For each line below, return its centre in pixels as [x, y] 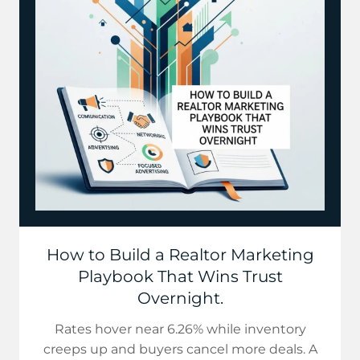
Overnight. [180, 298]
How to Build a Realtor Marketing [180, 255]
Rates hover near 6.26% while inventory [180, 329]
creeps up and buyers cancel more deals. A [180, 349]
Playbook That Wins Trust [180, 276]
